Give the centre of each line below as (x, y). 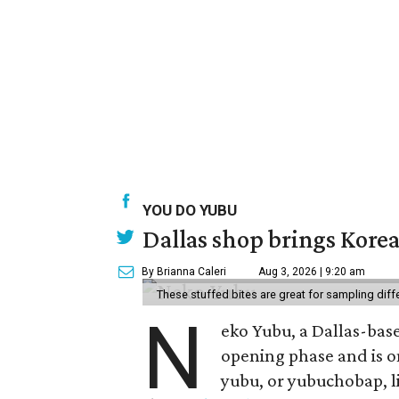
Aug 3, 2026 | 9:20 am (312, 272)
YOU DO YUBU (190, 210)
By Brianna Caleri (184, 272)
